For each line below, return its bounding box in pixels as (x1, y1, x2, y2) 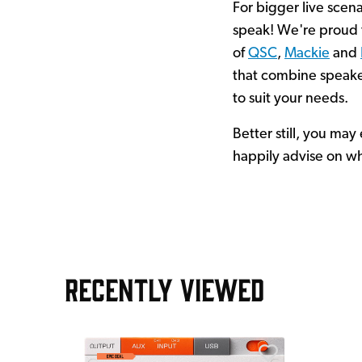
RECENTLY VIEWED (65, 270, 264, 306)
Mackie (284, 46, 330, 61)
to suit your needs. (233, 91, 348, 107)
